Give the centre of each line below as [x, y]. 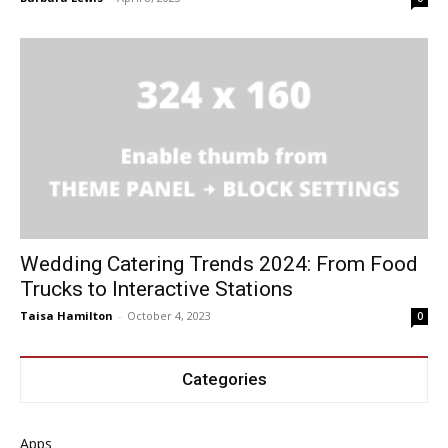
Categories [224, 379]
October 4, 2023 [169, 316]
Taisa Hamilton [66, 316]
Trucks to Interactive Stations [156, 289]
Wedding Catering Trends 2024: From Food [219, 264]
